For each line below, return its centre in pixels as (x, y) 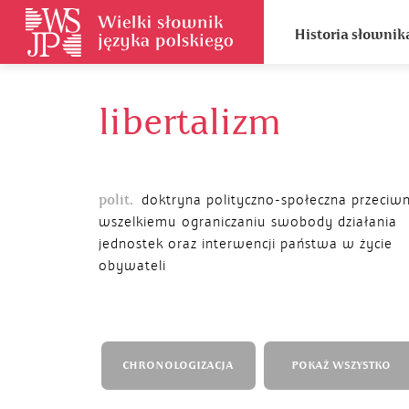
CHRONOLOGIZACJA (178, 366)
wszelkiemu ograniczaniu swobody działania (248, 222)
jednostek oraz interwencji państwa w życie (246, 244)
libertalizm (190, 122)
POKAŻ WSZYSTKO (341, 366)
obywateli (132, 266)
